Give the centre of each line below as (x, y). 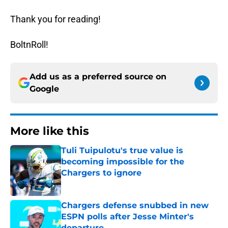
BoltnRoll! (29, 45)
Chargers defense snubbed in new (135, 206)
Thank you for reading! (55, 19)
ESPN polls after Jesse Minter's (127, 217)
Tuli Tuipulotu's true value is (122, 151)
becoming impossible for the (123, 162)
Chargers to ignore (101, 173)
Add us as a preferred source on (98, 77)
